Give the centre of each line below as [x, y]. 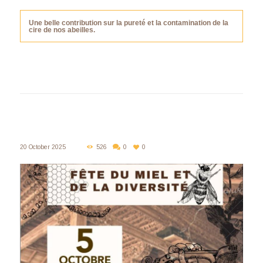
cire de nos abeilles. [62, 30]
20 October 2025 [43, 147]
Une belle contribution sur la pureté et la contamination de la [128, 23]
